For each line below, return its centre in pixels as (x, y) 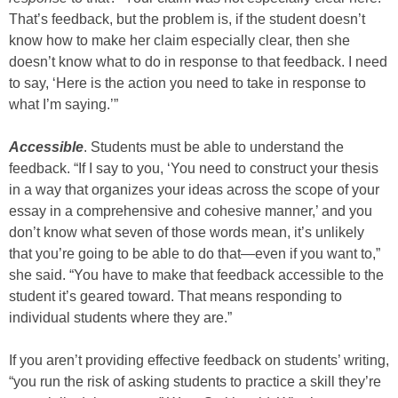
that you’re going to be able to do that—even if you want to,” (195, 254)
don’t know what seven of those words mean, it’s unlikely (187, 232)
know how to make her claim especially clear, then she (179, 40)
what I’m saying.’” (64, 104)
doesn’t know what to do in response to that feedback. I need (198, 62)
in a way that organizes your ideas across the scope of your (194, 190)
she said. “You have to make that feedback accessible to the (196, 275)
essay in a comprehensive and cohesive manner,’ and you (191, 211)
